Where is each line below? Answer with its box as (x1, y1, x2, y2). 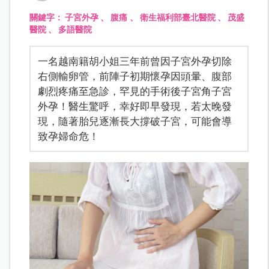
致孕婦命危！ (38, 130, 100, 142)
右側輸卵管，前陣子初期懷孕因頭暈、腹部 (38, 70, 232, 82)
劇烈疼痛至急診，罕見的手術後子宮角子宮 (38, 85, 232, 97)
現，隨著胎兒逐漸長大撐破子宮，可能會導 (38, 115, 232, 127)
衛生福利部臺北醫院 (139, 12, 216, 22)
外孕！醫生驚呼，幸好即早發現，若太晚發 (38, 100, 232, 112)
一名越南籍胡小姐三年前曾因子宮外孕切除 (38, 55, 232, 67)
